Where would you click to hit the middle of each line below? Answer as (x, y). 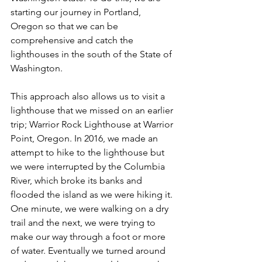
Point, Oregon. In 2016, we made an (85, 138)
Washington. (38, 68)
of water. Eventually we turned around (89, 251)
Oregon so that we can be (65, 26)
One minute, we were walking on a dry (91, 208)
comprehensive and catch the (73, 40)
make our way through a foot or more (89, 237)
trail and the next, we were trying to (84, 223)
